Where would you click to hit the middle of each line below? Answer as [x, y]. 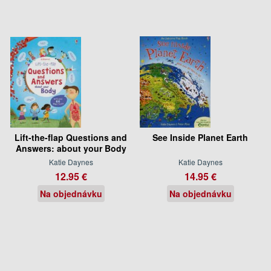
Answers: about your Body [71, 148]
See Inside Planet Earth [200, 137]
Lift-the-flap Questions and [71, 137]
